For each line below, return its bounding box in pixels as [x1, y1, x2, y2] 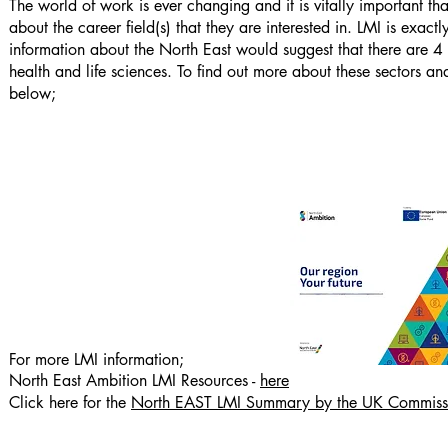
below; [9, 83, 56, 104]
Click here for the [9, 392, 131, 413]
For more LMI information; [9, 349, 184, 370]
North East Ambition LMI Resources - [9, 370, 260, 391]
